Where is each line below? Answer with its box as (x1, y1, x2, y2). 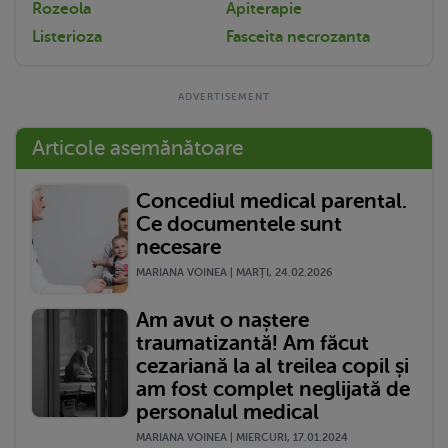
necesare (136, 235, 221, 260)
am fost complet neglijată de (136, 376, 410, 401)
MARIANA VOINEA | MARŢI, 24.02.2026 (136, 266, 333, 280)
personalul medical (136, 399, 319, 424)
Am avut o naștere (136, 307, 309, 332)
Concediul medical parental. (136, 189, 407, 214)
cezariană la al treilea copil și (136, 353, 409, 378)
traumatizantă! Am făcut (136, 330, 369, 355)
